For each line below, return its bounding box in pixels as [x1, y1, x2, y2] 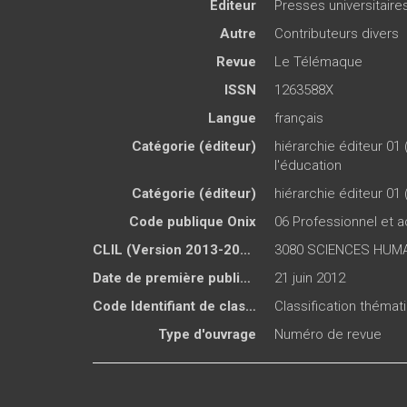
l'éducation [274, 157, 342, 174]
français [274, 110, 323, 127]
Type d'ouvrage [158, 326, 256, 343]
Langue [208, 110, 256, 127]
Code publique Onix [129, 213, 256, 231]
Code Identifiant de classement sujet [245, 298, 256, 315]
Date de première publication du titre [240, 270, 251, 287]
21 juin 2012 [274, 270, 345, 287]
